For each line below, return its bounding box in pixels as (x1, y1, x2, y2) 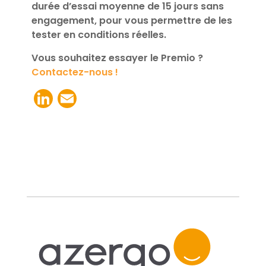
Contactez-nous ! (31, 65, 118, 79)
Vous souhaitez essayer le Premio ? (31, 50, 203, 65)
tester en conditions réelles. (31, 28, 166, 42)
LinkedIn (52, 85, 126, 112)
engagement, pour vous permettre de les (31, 14, 232, 28)
